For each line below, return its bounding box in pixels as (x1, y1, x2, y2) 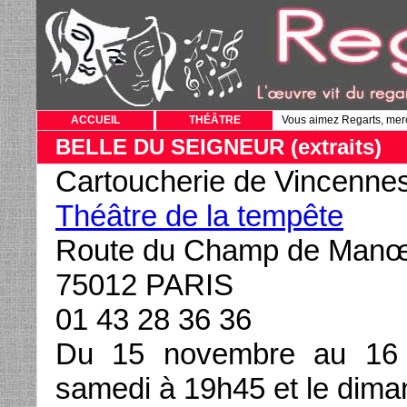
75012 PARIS (55, 268, 233, 302)
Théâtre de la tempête (55, 199, 343, 233)
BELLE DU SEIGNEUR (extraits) (55, 134, 382, 159)
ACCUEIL (71, 114, 120, 126)
